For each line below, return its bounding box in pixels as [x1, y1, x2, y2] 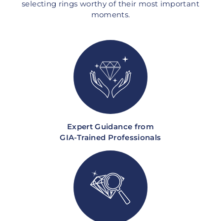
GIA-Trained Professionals [60, 133, 161, 143]
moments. [91, 10, 130, 20]
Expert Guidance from [67, 122, 154, 132]
